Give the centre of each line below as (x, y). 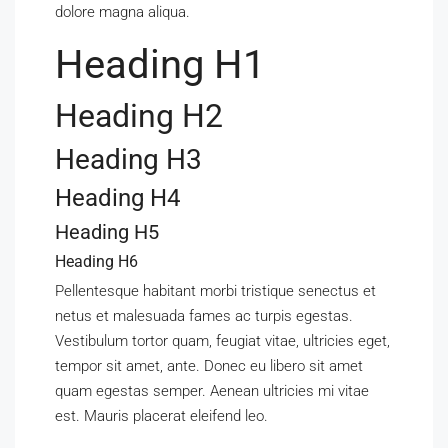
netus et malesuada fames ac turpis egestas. (204, 316)
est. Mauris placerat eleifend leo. (161, 416)
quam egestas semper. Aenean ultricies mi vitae (212, 391)
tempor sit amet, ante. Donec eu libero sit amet (209, 366)
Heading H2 (139, 116)
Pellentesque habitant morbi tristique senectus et (215, 291)
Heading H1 (160, 64)
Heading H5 (107, 232)
